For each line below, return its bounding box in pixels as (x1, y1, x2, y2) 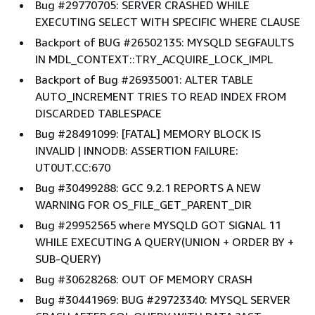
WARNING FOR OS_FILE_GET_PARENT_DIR (35, 197, 252, 212)
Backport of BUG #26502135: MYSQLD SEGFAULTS (35, 34, 294, 49)
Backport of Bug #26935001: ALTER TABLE (35, 72, 253, 86)
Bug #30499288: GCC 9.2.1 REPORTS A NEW (35, 180, 261, 195)
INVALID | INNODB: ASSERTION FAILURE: (35, 143, 238, 157)
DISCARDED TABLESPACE (35, 105, 162, 120)
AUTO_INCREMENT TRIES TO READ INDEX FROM (35, 89, 286, 103)
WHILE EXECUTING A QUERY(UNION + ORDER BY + (35, 234, 294, 249)
